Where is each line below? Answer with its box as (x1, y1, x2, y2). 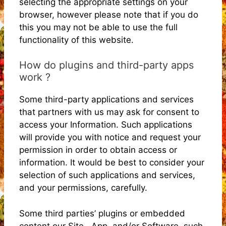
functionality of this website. (19, 34, 134, 45)
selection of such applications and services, (19, 170, 195, 180)
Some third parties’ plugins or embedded (19, 208, 185, 218)
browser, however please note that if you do (19, 9, 198, 20)
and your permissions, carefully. (19, 183, 147, 193)
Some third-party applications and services (19, 94, 194, 104)
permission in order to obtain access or (19, 145, 177, 155)
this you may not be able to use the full (19, 22, 178, 32)
